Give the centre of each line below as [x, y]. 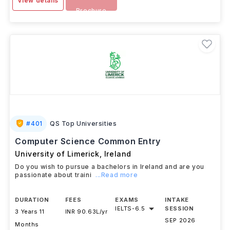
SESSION [179, 208]
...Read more [117, 175]
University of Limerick [57, 154]
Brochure [91, 11]
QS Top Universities [83, 123]
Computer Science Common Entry [88, 141]
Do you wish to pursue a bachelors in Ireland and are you [110, 167]
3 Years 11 [30, 212]
